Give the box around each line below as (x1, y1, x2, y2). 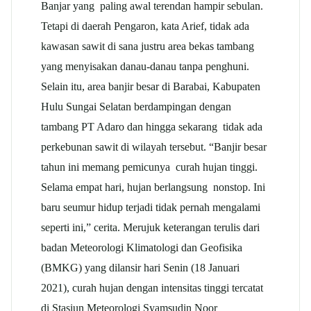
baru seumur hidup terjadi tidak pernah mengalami (41, 200, 260, 214)
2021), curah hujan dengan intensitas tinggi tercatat (41, 280, 263, 294)
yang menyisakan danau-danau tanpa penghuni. (41, 59, 249, 73)
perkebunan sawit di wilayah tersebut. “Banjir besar (41, 140, 267, 153)
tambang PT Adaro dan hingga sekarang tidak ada (41, 119, 262, 133)
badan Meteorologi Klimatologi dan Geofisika (41, 240, 242, 254)
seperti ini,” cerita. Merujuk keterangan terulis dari (41, 220, 260, 234)
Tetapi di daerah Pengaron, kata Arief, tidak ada (41, 19, 249, 33)
